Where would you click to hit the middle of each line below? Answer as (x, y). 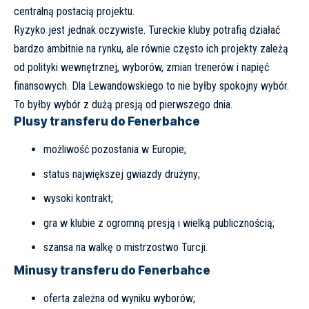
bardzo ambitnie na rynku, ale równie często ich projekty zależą (151, 49)
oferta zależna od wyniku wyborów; (119, 299)
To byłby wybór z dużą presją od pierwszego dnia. (123, 105)
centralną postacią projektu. (74, 12)
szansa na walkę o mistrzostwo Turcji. (125, 248)
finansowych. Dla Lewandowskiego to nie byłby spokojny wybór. (151, 86)
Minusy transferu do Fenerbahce (112, 270)
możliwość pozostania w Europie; (114, 150)
